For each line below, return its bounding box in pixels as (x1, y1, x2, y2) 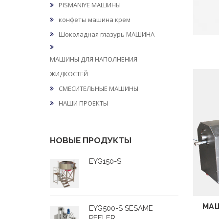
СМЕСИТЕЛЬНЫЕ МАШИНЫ (59, 84, 138, 93)
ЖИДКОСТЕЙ (50, 69, 88, 78)
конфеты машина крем (59, 15, 131, 24)
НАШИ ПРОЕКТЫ (59, 99, 108, 108)
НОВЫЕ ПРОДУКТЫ (50, 135, 131, 145)
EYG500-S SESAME (89, 204, 153, 213)
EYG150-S (89, 157, 121, 166)
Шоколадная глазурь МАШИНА (59, 30, 154, 39)
